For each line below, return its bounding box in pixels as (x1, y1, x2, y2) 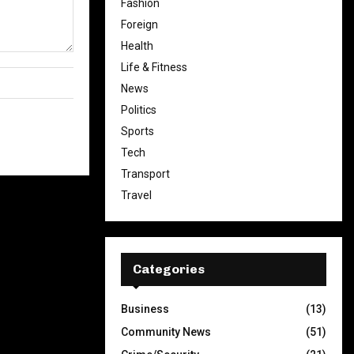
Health (121, 40, 153, 52)
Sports (121, 125, 154, 137)
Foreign (121, 18, 158, 31)
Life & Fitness (121, 61, 187, 73)
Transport (121, 168, 170, 180)
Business (121, 303, 169, 315)
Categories (133, 262, 205, 277)
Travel (121, 189, 152, 201)
